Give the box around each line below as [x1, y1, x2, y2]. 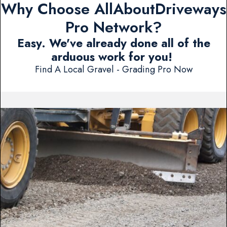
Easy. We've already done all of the [17, 35, 210, 52]
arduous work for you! [51, 49, 176, 66]
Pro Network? [65, 16, 162, 39]
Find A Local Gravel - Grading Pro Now [34, 62, 193, 77]
